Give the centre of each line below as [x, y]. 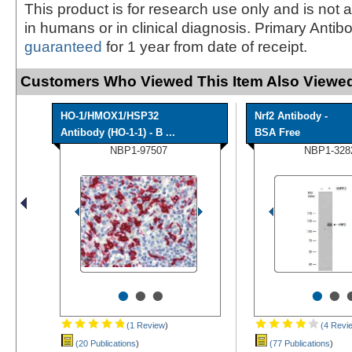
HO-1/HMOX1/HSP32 [110, 115]
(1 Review [145, 325]
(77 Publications [299, 343]
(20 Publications [104, 343]
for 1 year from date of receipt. [205, 46]
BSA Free [277, 132]
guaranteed [63, 46]
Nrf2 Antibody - [291, 115]
